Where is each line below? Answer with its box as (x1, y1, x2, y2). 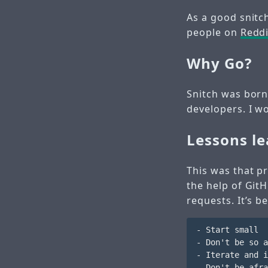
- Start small (196, 225, 258, 235)
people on (187, 26, 240, 39)
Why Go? (187, 53, 252, 74)
